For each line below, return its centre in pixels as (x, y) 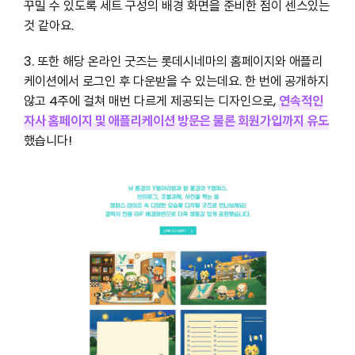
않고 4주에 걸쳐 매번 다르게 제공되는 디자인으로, (151, 101)
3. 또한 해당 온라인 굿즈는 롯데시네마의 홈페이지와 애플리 (173, 61)
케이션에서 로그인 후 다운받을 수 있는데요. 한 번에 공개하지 (176, 81)
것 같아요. (48, 26)
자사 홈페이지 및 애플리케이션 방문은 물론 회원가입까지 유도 (176, 120)
